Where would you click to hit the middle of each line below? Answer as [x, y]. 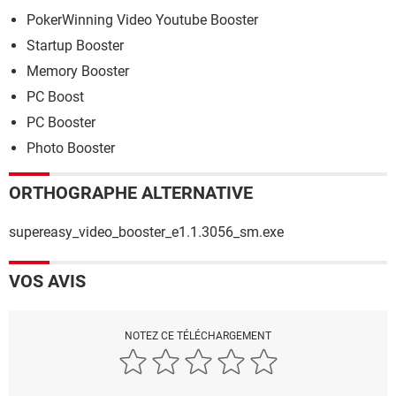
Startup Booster [75, 46]
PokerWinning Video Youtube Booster [142, 20]
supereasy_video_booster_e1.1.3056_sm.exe [146, 232]
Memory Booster [78, 72]
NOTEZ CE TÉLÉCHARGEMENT [198, 336]
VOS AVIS [47, 282]
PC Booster [61, 123]
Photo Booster [71, 148]
